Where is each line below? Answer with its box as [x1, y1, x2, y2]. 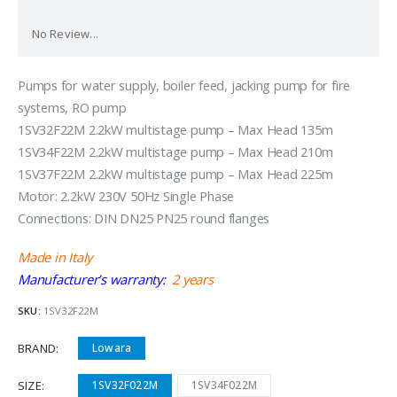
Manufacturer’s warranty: [18, 269, 166, 288]
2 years [165, 269, 214, 288]
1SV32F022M [92, 377, 158, 393]
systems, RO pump [18, 98, 127, 117]
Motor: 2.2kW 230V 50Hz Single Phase [18, 187, 235, 206]
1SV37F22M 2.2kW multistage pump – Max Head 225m [18, 165, 333, 183]
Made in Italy [18, 247, 93, 266]
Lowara [92, 339, 132, 355]
